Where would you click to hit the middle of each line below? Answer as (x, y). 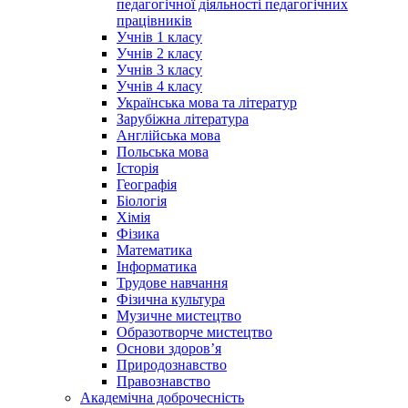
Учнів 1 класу (159, 37)
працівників (154, 20)
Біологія (142, 201)
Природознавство (172, 365)
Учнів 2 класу (159, 53)
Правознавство (163, 381)
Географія (147, 184)
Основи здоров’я (169, 348)
